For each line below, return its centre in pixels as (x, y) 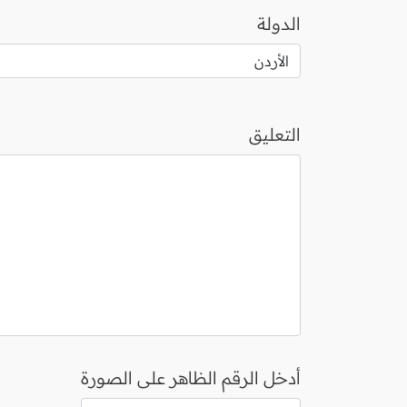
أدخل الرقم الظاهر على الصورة (191, 378)
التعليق (275, 134)
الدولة (279, 24)
